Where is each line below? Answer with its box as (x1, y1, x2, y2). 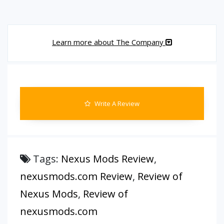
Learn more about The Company (52, 37, 165, 47)
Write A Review (93, 99, 139, 108)
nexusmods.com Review (20, 169, 132, 183)
